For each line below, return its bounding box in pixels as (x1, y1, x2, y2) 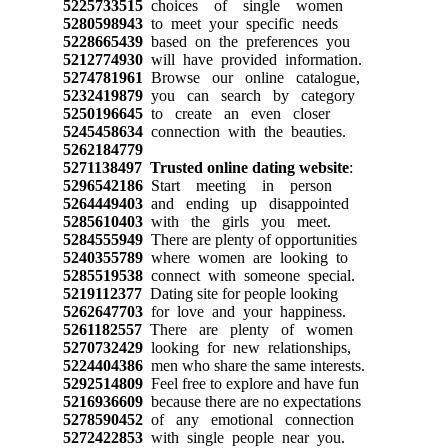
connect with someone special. (142, 266, 355, 284)
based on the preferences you (142, 32, 350, 50)
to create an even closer (142, 104, 330, 122)
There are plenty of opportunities (142, 230, 357, 248)
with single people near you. (142, 428, 345, 446)
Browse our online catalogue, (142, 68, 360, 86)
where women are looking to (142, 248, 348, 266)
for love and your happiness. (142, 302, 346, 320)
